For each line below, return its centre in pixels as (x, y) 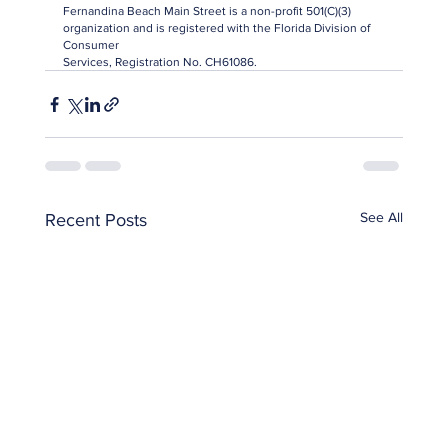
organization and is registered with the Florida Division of (217, 28)
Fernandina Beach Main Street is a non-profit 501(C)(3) (208, 11)
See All (382, 217)
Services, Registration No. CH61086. (159, 62)
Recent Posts (95, 220)
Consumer (90, 45)
